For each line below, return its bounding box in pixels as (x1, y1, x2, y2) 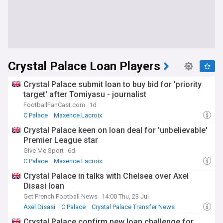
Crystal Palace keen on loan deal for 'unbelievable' (23, 125, 208, 135)
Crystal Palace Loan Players (8, 58, 160, 75)
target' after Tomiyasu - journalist (23, 90, 146, 99)
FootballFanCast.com (23, 101, 85, 109)
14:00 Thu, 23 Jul (102, 193, 149, 200)
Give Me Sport (23, 147, 64, 154)
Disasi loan (23, 181, 64, 191)
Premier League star (23, 135, 98, 145)
